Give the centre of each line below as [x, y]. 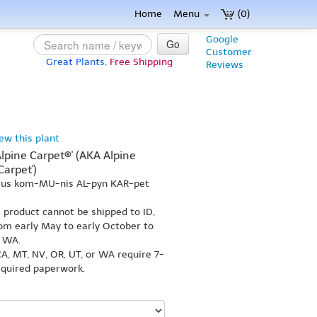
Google [222, 39]
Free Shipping [141, 62]
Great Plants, [76, 62]
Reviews [225, 65]
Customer [229, 52]
